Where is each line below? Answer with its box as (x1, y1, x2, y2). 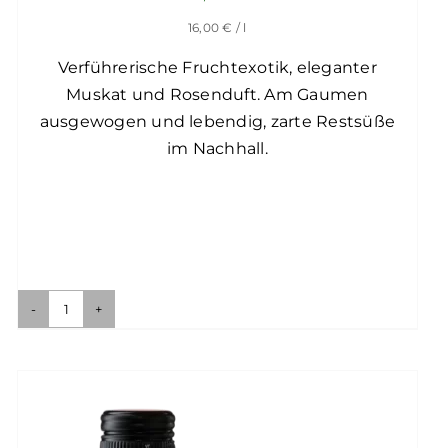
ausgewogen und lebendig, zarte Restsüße (39, 112, 395, 132)
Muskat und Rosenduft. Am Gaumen (66, 85, 369, 105)
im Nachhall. (166, 139, 268, 159)
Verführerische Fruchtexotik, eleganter (57, 58, 377, 78)
